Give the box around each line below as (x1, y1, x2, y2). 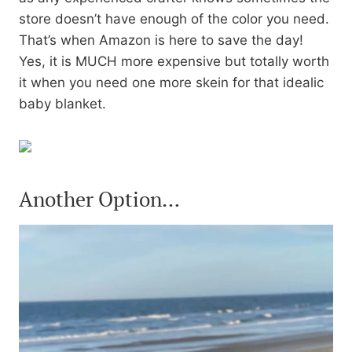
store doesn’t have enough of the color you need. (19, 11, 329, 27)
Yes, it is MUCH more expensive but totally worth (19, 53, 329, 70)
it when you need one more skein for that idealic (19, 75, 324, 91)
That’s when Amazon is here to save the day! (19, 32, 303, 49)
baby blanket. (19, 96, 106, 112)
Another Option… (19, 185, 180, 213)
